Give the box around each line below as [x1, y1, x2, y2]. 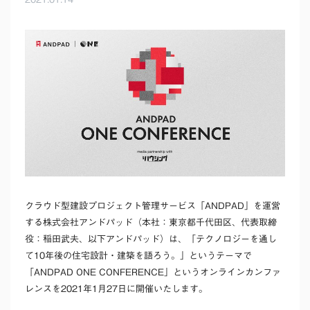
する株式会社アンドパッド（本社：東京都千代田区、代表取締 [25, 218, 277, 228]
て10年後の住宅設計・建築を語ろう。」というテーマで [25, 251, 252, 261]
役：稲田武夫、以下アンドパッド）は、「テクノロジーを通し [25, 235, 277, 244]
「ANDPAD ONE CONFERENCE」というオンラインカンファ [25, 268, 281, 277]
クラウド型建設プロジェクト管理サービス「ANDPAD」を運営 [25, 201, 280, 211]
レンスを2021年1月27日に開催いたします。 [25, 284, 208, 294]
